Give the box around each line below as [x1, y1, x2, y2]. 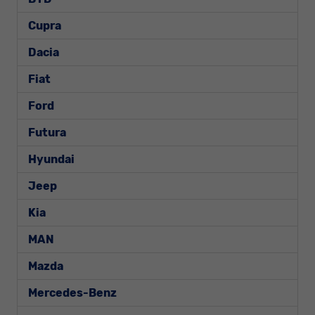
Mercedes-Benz [28, 285, 117, 300]
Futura [28, 125, 66, 139]
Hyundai [28, 152, 75, 166]
